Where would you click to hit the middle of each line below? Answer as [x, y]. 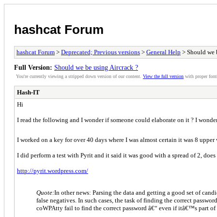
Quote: [45, 192]
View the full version [163, 76]
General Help [163, 52]
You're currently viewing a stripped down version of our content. [79, 76]
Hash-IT [28, 92]
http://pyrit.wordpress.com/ [53, 170]
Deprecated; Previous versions [101, 52]
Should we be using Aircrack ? [96, 67]
